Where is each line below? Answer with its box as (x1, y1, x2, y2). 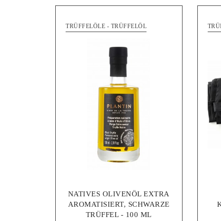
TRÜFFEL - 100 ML (85, 211, 152, 219)
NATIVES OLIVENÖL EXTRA (68, 190, 170, 198)
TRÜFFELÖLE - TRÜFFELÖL (66, 22, 147, 30)
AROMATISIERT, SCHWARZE (68, 200, 170, 209)
